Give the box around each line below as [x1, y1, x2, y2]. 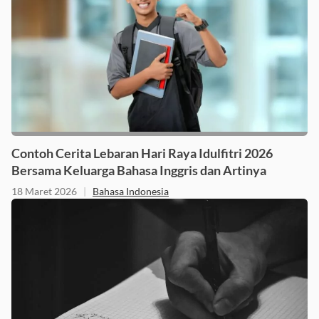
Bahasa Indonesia [93, 184, 169, 197]
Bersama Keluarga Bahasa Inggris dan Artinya [11, 162, 266, 178]
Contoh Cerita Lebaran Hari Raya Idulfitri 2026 [11, 145, 273, 161]
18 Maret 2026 [11, 184, 77, 197]
